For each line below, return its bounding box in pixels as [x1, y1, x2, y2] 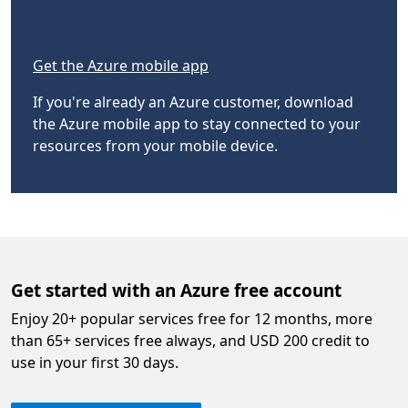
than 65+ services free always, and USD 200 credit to [11, 331, 370, 351]
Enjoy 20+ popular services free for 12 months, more [11, 309, 372, 329]
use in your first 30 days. [11, 352, 178, 372]
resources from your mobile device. [33, 136, 278, 156]
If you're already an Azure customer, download [33, 92, 353, 112]
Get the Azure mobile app [33, 56, 209, 76]
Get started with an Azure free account [11, 279, 342, 302]
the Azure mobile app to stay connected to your [33, 114, 361, 134]
